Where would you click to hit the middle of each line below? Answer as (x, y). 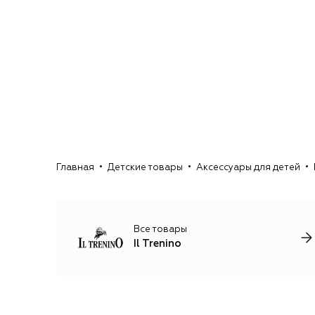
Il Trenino (157, 244)
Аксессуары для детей (248, 168)
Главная (75, 168)
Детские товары (145, 168)
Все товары (160, 230)
